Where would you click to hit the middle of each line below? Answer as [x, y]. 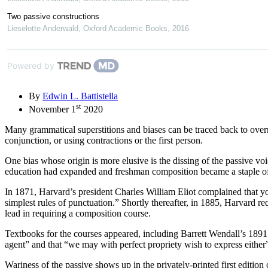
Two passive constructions [53, 16]
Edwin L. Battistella [80, 96]
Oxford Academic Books [125, 28]
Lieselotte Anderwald [43, 28]
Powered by [31, 65]
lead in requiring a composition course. [78, 213]
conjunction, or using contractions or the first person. [104, 140]
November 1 [52, 109]
